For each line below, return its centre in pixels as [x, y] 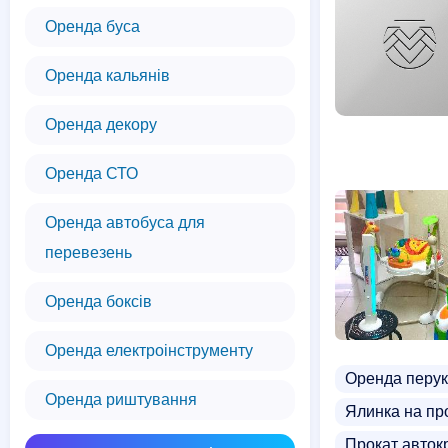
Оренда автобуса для [125, 222]
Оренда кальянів [107, 75]
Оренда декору [101, 124]
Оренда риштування [121, 399]
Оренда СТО [91, 173]
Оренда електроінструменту [149, 350]
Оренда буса [92, 26]
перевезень [88, 252]
